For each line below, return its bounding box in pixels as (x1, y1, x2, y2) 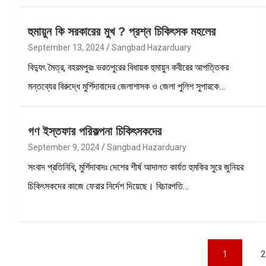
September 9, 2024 (28, 142, 100, 152)
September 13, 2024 (28, 42, 104, 52)
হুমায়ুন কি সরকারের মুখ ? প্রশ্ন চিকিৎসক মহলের (28, 24, 216, 38)
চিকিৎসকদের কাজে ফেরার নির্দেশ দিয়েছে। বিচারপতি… (28, 180, 189, 192)
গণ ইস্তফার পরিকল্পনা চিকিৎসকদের (28, 124, 161, 138)
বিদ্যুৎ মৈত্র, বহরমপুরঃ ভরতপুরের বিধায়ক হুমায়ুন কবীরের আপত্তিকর (28, 61, 229, 73)
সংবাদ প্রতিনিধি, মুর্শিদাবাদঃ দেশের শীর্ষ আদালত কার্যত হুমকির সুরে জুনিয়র (28, 161, 243, 173)
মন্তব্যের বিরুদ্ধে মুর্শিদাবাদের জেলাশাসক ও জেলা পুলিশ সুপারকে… (28, 80, 225, 92)
